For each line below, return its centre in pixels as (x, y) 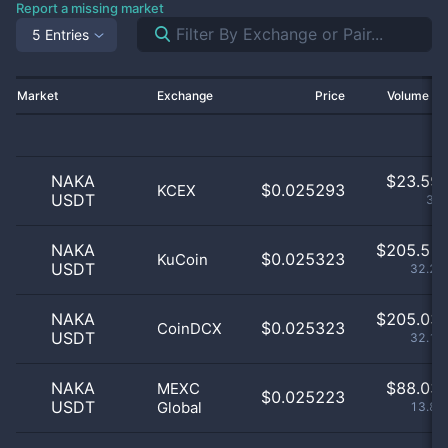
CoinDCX (189, 328)
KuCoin (182, 259)
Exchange (185, 95)
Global (179, 407)
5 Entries (60, 34)
